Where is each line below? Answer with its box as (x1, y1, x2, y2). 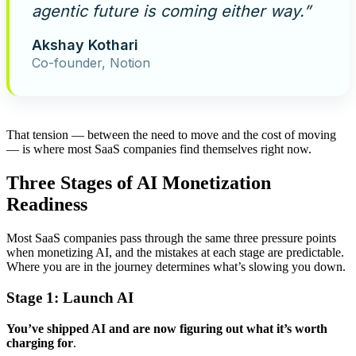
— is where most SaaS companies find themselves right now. (6, 142, 311, 157)
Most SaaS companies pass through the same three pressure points (6, 231, 336, 246)
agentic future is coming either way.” (32, 2, 311, 21)
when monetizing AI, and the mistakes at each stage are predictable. (6, 246, 344, 260)
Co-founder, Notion (32, 55, 150, 72)
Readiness (6, 194, 87, 215)
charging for (6, 335, 73, 350)
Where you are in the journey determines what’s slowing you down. (6, 260, 346, 274)
